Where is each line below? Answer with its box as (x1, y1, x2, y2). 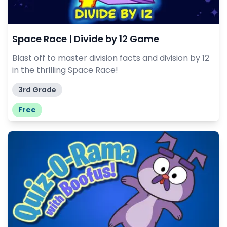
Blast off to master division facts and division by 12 (12, 52, 209, 64)
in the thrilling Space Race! (12, 64, 118, 77)
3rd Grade (18, 85, 56, 95)
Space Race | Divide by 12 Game (12, 32, 159, 46)
